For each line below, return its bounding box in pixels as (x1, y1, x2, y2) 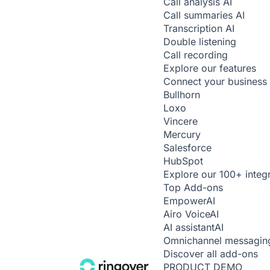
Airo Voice (163, 208, 210, 220)
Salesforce (163, 142, 212, 154)
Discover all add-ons (163, 248, 258, 260)
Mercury (163, 128, 201, 140)
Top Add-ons (163, 181, 223, 193)
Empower (163, 195, 206, 207)
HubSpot (163, 155, 203, 167)
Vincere (163, 115, 198, 127)
